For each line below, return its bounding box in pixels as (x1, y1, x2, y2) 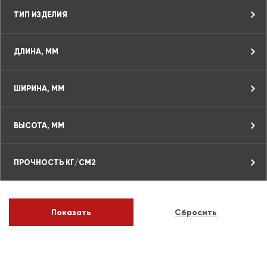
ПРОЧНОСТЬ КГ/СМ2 (14, 157, 96, 167)
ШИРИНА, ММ (14, 83, 64, 94)
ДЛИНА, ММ (14, 46, 58, 57)
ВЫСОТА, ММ (14, 120, 64, 131)
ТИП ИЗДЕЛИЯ (14, 10, 67, 20)
